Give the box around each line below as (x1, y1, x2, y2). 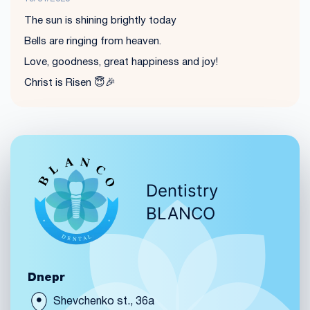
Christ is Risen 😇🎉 (24, 77, 116, 88)
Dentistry (146, 181, 218, 201)
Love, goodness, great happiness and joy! (24, 57, 218, 67)
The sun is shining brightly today (24, 15, 176, 26)
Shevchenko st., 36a (51, 296, 154, 307)
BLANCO (146, 203, 215, 224)
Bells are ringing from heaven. (24, 36, 161, 46)
